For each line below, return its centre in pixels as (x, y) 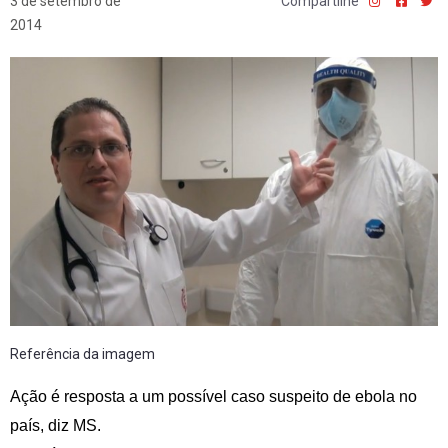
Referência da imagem (82, 354)
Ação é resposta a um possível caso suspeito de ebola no (213, 397)
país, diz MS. (55, 426)
